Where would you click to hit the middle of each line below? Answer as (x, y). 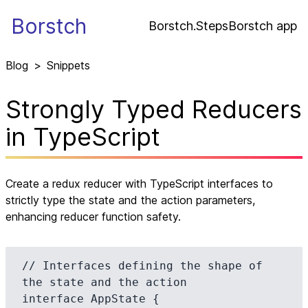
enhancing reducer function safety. (93, 217)
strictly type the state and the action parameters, (130, 200)
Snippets (68, 65)
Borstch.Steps (188, 25)
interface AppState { (91, 299)
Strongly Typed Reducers (154, 109)
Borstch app (263, 25)
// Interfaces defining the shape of (142, 266)
